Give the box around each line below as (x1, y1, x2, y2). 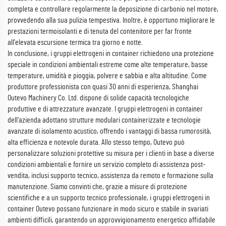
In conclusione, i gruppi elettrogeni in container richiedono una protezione (8, 49, 214, 58)
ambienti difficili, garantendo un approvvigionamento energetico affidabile (8, 216, 215, 224)
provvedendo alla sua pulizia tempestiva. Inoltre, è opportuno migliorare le (8, 16, 215, 24)
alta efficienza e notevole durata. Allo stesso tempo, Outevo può (8, 138, 185, 146)
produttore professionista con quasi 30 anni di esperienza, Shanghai (8, 83, 198, 91)
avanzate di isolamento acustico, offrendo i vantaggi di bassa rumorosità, (8, 127, 211, 135)
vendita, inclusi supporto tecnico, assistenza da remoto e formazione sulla (8, 172, 213, 180)
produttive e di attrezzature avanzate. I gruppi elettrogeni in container (8, 105, 203, 113)
